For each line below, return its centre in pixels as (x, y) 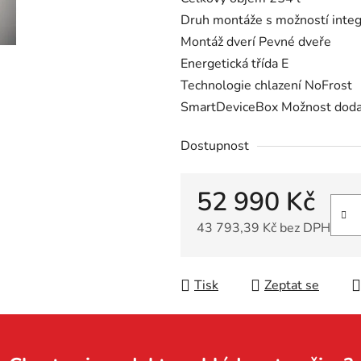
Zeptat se (292, 286)
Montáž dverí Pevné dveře (256, 42)
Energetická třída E (234, 64)
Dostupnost (215, 146)
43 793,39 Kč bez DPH (263, 228)
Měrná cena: (231, 253)
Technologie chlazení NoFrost (266, 86)
